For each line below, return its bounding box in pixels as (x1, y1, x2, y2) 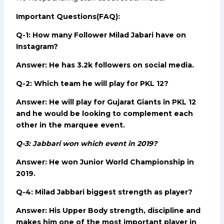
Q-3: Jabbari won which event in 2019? (16, 138, 157, 148)
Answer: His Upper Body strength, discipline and (16, 205, 200, 215)
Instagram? (16, 41, 58, 51)
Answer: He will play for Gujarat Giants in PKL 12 (16, 97, 196, 106)
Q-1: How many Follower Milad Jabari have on (16, 30, 186, 39)
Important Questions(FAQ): (16, 11, 120, 21)
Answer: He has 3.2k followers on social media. (16, 60, 194, 69)
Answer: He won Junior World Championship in (16, 157, 194, 166)
